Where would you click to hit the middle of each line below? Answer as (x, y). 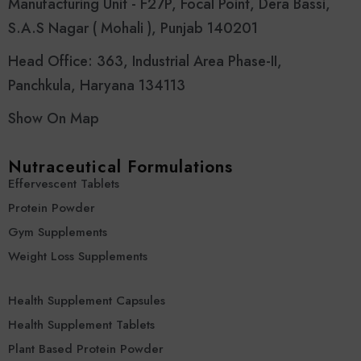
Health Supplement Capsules (87, 301)
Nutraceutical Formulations (121, 167)
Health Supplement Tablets (81, 325)
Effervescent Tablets (64, 184)
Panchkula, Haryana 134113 (97, 86)
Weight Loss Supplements (78, 257)
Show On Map (54, 119)
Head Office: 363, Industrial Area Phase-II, (145, 62)
